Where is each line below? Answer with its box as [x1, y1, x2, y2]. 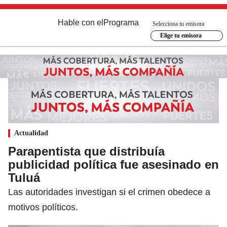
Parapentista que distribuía [8, 144, 165, 158]
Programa [103, 18, 139, 27]
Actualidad [14, 129, 48, 137]
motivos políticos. [8, 202, 78, 212]
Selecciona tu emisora [153, 20, 204, 27]
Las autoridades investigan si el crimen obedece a [8, 186, 210, 197]
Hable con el [58, 18, 103, 27]
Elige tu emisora [160, 32, 202, 39]
